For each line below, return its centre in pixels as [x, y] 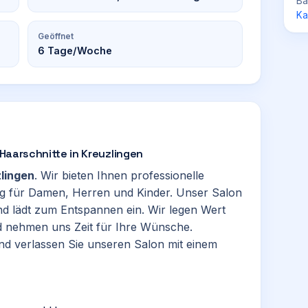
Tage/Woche [78, 51]
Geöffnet [56, 36]
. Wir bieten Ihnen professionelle [119, 175]
